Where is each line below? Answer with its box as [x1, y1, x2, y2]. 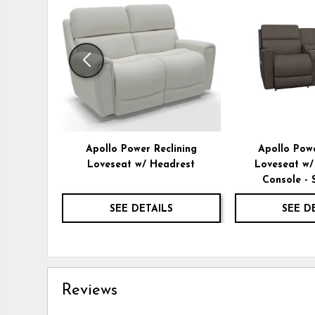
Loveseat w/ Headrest [87, 160, 195, 171]
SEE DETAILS [109, 204, 173, 215]
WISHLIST [209, 10, 269, 22]
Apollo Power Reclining [85, 144, 197, 155]
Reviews [62, 283, 118, 300]
